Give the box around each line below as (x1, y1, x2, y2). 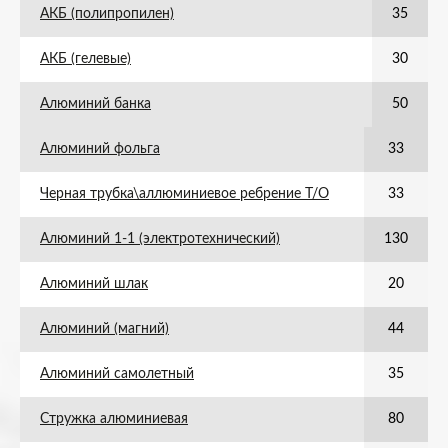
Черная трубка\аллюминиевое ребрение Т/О (40, 187, 329, 201)
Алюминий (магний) (40, 322, 169, 336)
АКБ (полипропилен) (40, 7, 174, 21)
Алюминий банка (40, 97, 151, 111)
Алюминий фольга (40, 142, 160, 156)
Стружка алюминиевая (40, 412, 188, 426)
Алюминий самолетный (40, 367, 194, 381)
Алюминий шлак (40, 277, 148, 291)
